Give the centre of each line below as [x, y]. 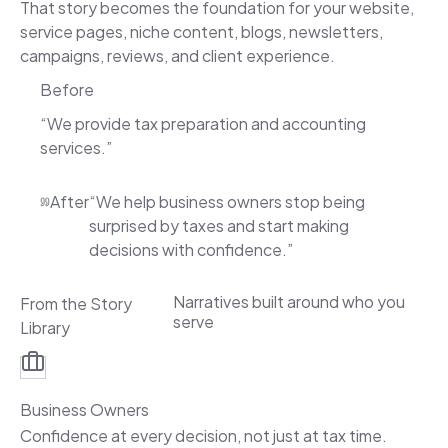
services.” [76, 147]
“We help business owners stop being [227, 201]
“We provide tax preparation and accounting [203, 123]
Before [67, 89]
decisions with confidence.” [191, 249]
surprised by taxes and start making [219, 225]
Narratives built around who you [288, 301]
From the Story [76, 303]
